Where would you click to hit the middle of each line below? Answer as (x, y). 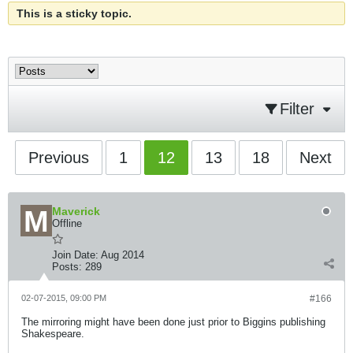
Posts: (67, 267)
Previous (59, 158)
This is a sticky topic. (74, 13)
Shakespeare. (53, 334)
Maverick (76, 211)
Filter (297, 109)
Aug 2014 (123, 255)
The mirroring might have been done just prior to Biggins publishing (173, 322)
